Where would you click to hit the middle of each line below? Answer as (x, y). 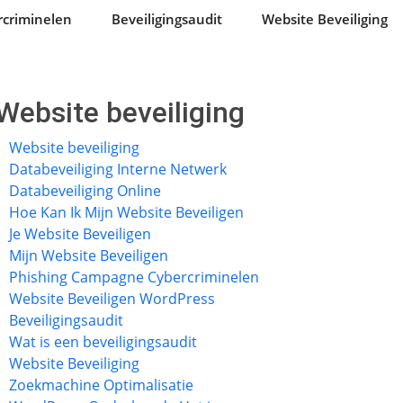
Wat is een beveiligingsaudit (103, 342)
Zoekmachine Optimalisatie (101, 385)
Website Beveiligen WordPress (112, 299)
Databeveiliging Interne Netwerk (118, 169)
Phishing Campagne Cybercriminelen (134, 277)
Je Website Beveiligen (80, 234)
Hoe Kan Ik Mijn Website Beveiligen (126, 212)
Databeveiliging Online (85, 191)
